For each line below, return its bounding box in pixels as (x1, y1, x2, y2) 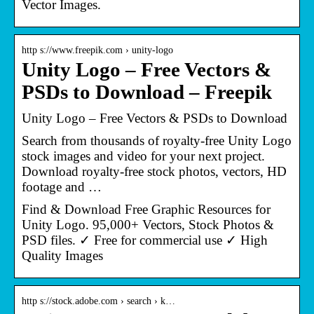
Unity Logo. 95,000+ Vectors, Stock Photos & (22, 217, 274, 232)
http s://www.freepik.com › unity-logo (22, 44, 173, 55)
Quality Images (22, 247, 103, 263)
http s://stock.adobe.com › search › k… (22, 295, 175, 306)
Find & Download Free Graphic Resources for (22, 201, 271, 217)
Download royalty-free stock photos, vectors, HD (22, 163, 287, 179)
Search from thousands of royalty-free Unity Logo (22, 132, 292, 148)
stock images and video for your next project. (22, 148, 265, 163)
